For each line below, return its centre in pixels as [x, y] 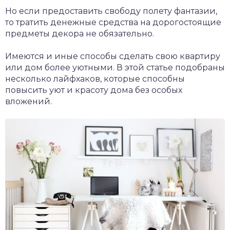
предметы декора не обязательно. [80, 34]
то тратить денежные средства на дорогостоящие [113, 23]
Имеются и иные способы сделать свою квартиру [113, 56]
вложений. [28, 102]
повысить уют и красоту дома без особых [94, 90]
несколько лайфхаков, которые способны [95, 79]
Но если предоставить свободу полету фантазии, [111, 11]
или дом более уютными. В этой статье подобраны [115, 68]
